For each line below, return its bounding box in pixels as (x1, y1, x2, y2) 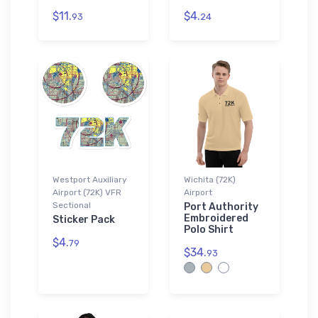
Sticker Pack (53, 213, 115, 226)
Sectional (53, 199, 91, 210)
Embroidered (184, 212, 248, 224)
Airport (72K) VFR (53, 187, 121, 197)
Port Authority (184, 200, 258, 213)
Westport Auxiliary (53, 174, 127, 185)
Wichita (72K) (184, 174, 236, 185)
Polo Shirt (184, 223, 234, 236)
